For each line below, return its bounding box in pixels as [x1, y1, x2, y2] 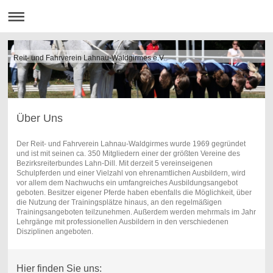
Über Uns [16, 112, 63, 124]
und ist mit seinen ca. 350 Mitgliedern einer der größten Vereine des [16, 149, 240, 158]
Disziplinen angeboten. [16, 227, 93, 236]
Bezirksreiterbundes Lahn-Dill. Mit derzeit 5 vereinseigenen [16, 158, 213, 168]
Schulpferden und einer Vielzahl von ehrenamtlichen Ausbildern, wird [16, 168, 246, 177]
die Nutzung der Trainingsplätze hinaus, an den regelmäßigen [16, 197, 222, 207]
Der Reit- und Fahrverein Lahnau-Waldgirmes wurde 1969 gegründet [16, 139, 246, 148]
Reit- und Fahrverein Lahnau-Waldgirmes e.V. [13, 54, 165, 63]
